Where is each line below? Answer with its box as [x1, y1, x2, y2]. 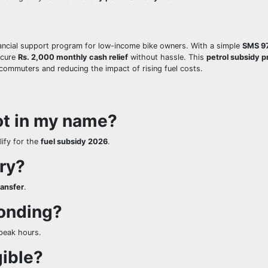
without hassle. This [128, 52, 206, 62]
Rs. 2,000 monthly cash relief [18, 52, 128, 62]
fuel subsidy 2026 [41, 136, 108, 146]
